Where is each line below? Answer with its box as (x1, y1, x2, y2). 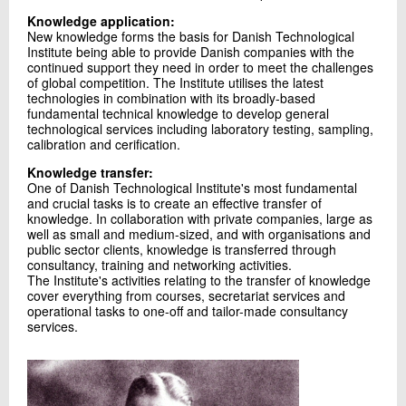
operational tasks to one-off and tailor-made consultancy (27, 301, 348, 320)
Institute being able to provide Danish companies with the (27, 42, 354, 61)
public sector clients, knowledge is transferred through (27, 239, 336, 258)
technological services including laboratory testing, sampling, (27, 119, 373, 138)
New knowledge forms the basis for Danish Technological (27, 26, 354, 45)
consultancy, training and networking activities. (27, 255, 292, 274)
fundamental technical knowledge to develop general (27, 103, 329, 122)
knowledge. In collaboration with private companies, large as (27, 208, 372, 227)
